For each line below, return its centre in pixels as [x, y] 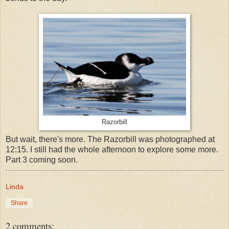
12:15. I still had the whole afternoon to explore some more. [113, 150]
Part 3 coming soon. [42, 160]
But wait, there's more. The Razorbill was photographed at [110, 140]
